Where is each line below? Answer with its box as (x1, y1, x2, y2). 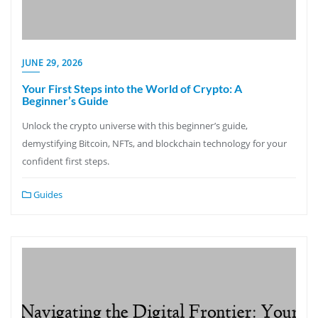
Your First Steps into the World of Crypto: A (22, 81, 242, 95)
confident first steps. (22, 154, 109, 168)
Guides (31, 187, 62, 201)
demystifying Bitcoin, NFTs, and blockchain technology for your (22, 136, 287, 150)
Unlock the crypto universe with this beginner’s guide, (22, 119, 248, 132)
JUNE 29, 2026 (22, 56, 83, 69)
